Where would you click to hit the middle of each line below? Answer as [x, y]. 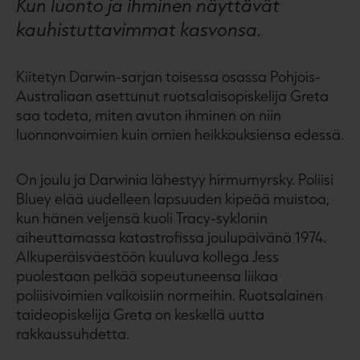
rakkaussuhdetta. [73, 333]
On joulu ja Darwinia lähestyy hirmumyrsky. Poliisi [175, 179]
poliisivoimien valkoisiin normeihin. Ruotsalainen [170, 295]
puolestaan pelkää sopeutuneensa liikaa [147, 275]
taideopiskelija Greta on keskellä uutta [140, 314]
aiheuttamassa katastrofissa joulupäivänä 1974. [171, 237]
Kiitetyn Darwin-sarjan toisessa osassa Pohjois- [168, 76]
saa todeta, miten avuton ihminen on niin [149, 115]
